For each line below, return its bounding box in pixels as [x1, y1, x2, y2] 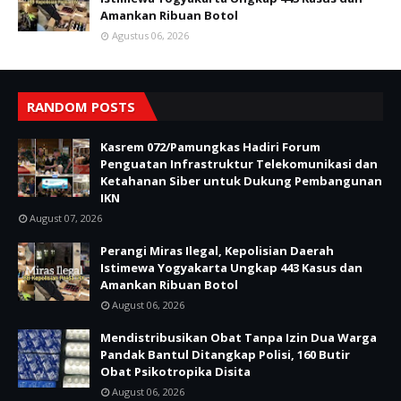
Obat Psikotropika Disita [100, 363, 251, 380]
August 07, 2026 [30, 210, 102, 225]
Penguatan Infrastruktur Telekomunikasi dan [100, 155, 378, 172]
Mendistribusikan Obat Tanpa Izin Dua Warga [100, 328, 377, 346]
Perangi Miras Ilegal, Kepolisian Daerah [100, 242, 334, 259]
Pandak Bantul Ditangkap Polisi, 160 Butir [100, 346, 350, 363]
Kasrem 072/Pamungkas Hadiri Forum [100, 138, 320, 155]
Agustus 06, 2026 [112, 28, 189, 42]
